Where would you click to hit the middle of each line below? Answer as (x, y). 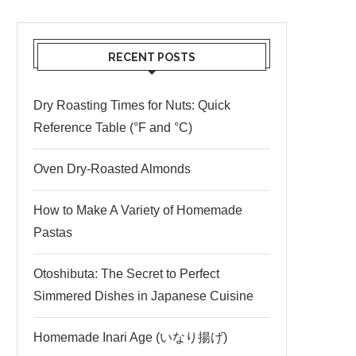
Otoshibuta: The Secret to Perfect (126, 274)
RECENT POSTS (152, 58)
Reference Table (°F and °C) (113, 128)
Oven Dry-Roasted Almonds (112, 169)
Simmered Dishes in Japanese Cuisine (143, 296)
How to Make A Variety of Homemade (138, 211)
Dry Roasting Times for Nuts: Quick (132, 106)
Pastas (53, 233)
